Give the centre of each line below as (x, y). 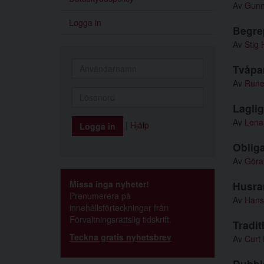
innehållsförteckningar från (119, 207)
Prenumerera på (100, 196)
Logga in (85, 22)
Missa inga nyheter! (109, 184)
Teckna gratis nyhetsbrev (121, 237)
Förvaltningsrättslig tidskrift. (121, 219)
